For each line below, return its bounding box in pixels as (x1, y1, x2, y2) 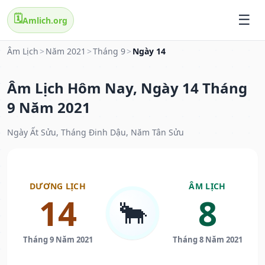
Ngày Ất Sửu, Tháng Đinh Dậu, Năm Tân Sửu (7, 127, 184, 138)
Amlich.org (22, 14, 67, 26)
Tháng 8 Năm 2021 (172, 234, 243, 245)
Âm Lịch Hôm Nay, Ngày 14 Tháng (7, 78, 247, 98)
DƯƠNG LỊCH (30, 180, 86, 192)
